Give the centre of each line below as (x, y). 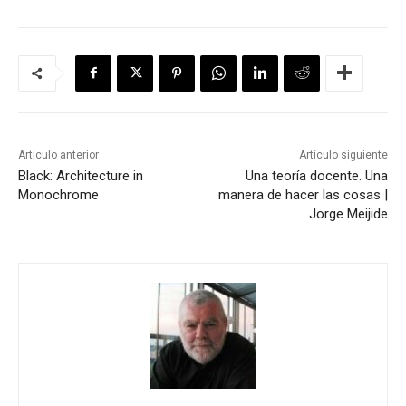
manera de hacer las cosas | (303, 194)
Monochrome (58, 194)
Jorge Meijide (348, 213)
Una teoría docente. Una (316, 175)
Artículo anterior (58, 155)
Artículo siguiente (343, 155)
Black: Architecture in (81, 175)
